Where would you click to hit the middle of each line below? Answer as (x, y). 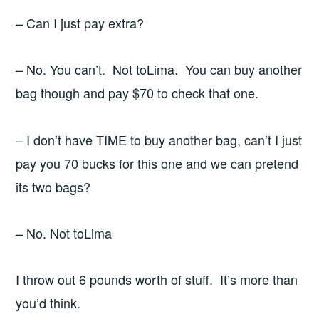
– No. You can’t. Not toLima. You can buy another (159, 69)
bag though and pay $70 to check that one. (137, 93)
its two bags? (53, 186)
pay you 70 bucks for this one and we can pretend (157, 163)
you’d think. (48, 303)
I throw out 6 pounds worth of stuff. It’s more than (157, 279)
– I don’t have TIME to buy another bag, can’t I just (159, 139)
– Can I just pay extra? (80, 22)
